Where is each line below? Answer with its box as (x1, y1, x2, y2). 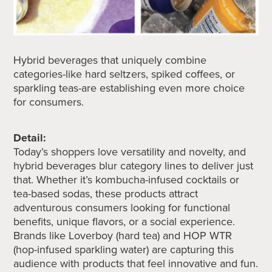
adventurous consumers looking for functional (13, 200, 231, 216)
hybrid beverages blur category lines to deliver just (13, 158, 254, 174)
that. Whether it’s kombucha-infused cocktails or (13, 172, 240, 188)
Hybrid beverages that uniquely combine (13, 52, 207, 69)
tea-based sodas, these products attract (13, 186, 199, 202)
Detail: (13, 130, 47, 146)
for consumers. (13, 94, 84, 110)
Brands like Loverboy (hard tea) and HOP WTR (13, 228, 233, 244)
